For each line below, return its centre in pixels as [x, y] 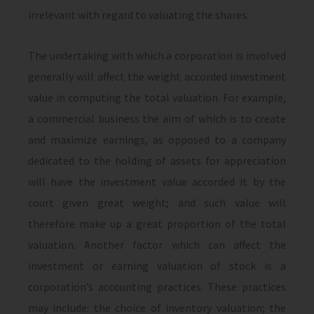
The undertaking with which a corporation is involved [157, 55]
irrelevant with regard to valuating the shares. [138, 15]
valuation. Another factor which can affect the [157, 245]
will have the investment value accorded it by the [157, 182]
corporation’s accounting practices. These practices [157, 287]
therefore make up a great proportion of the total [157, 224]
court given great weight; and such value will [157, 203]
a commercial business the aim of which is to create [157, 118]
